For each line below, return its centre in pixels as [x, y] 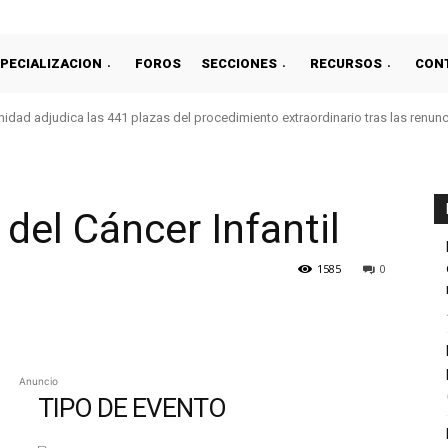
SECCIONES [239, 63]
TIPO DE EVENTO [132, 408]
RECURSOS [346, 63]
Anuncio [38, 381]
